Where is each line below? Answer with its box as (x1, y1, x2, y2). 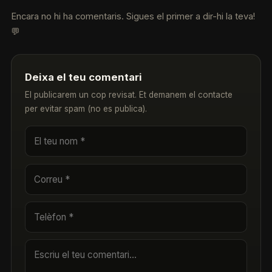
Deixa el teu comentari (25, 70, 143, 83)
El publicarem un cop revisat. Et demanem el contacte (25, 90, 233, 100)
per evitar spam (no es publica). (25, 104, 148, 114)
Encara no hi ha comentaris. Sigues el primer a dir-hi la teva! (10, 11, 255, 22)
